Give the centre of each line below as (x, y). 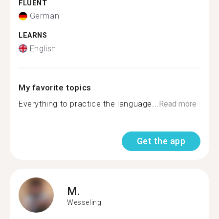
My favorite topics (55, 87)
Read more (177, 104)
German (44, 16)
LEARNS (33, 35)
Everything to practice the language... (89, 104)
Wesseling (84, 202)
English (43, 48)
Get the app (161, 141)
